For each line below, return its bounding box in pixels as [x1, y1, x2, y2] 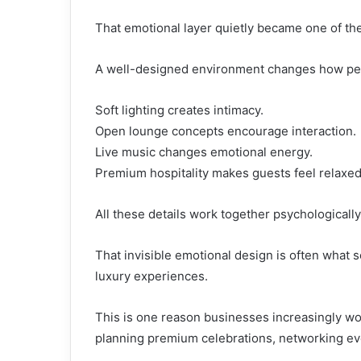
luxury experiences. [95, 268, 208, 284]
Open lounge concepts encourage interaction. [95, 122, 356, 139]
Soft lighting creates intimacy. [95, 102, 263, 118]
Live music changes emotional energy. [95, 143, 313, 160]
